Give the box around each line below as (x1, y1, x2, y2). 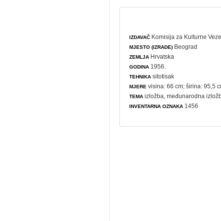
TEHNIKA (129, 74, 151, 79)
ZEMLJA (129, 54, 149, 60)
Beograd (173, 43, 198, 50)
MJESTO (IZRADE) (129, 44, 173, 50)
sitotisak (151, 73, 175, 80)
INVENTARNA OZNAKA (129, 103, 184, 109)
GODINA (129, 64, 149, 70)
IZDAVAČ (129, 34, 150, 40)
